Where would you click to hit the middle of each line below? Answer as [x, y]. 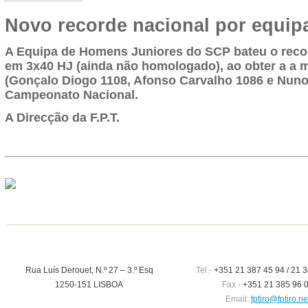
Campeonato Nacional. [71, 95]
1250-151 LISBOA [89, 285]
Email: [237, 299]
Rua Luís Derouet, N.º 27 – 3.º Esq [89, 270]
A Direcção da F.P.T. [62, 118]
